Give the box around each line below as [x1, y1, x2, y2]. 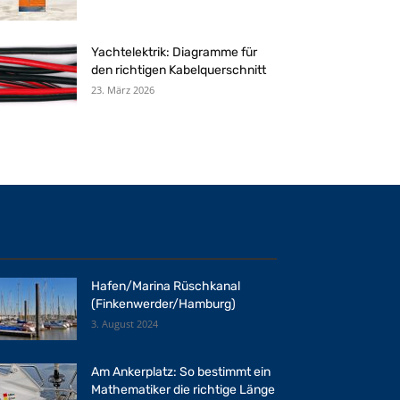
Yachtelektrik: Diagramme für [91, 45, 257, 60]
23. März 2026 [91, 83, 154, 96]
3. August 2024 [91, 317, 158, 330]
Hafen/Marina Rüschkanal [91, 279, 240, 294]
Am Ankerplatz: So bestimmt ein [91, 364, 271, 379]
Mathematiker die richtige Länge [91, 382, 275, 397]
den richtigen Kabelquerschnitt [91, 62, 266, 78]
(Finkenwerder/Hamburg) [91, 296, 236, 312]
